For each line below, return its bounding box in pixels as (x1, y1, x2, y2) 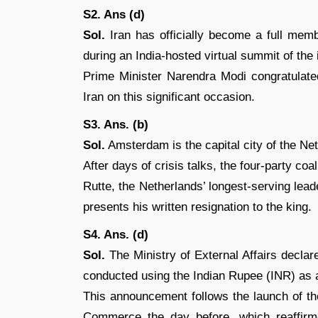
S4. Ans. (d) (83, 228, 148, 241)
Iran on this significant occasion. (83, 90, 255, 104)
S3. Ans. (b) (83, 118, 148, 131)
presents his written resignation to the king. (83, 200, 312, 214)
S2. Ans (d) (83, 8, 145, 21)
